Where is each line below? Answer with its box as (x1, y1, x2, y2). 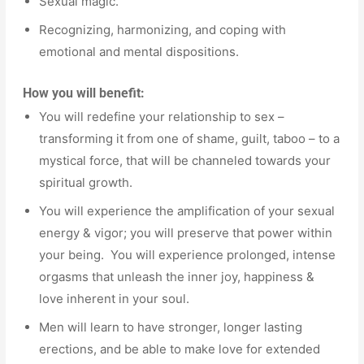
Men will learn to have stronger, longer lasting (39, 319, 303, 336)
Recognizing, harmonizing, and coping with (39, 22, 287, 38)
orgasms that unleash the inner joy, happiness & (39, 269, 315, 285)
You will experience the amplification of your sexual (39, 203, 336, 219)
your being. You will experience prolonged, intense (39, 247, 336, 263)
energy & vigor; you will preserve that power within (39, 225, 333, 241)
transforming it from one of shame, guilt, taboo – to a (39, 131, 340, 147)
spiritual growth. (39, 175, 136, 191)
